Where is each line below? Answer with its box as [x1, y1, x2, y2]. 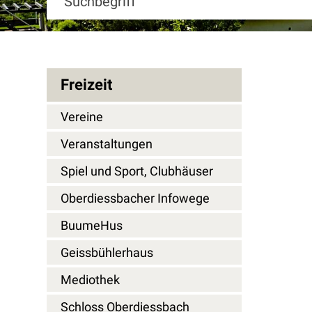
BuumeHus [61, 218, 123, 233]
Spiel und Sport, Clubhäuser [61, 164, 214, 179]
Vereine [61, 109, 104, 125]
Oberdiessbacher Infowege [61, 191, 210, 206]
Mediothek [61, 272, 120, 288]
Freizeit [61, 76, 113, 94]
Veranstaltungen [61, 136, 153, 152]
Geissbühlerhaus [61, 245, 154, 260]
